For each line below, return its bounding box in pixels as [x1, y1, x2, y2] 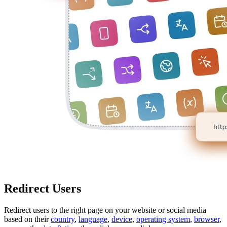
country [51, 215, 74, 224]
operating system [136, 215, 190, 224]
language [79, 215, 107, 224]
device [111, 215, 132, 224]
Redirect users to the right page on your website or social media [4, 206, 206, 215]
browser [194, 215, 219, 224]
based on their [4, 215, 51, 224]
